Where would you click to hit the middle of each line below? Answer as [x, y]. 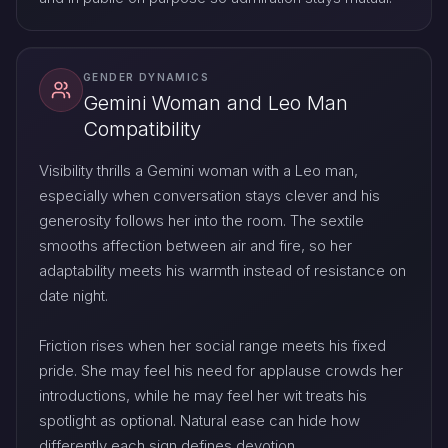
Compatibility [142, 129]
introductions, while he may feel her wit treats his [203, 396]
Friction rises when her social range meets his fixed [212, 346]
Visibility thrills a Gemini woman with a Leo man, [198, 171]
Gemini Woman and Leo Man [215, 103]
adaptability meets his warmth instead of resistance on [222, 271]
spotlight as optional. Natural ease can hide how [199, 421]
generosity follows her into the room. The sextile [201, 221]
